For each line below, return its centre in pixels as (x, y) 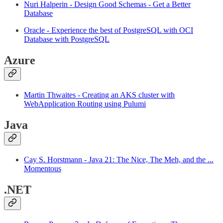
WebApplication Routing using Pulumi (85, 104)
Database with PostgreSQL (67, 39)
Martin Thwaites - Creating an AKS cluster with (99, 95)
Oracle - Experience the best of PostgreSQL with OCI (109, 30)
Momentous (43, 168)
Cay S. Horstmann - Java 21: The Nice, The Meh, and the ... (119, 159)
